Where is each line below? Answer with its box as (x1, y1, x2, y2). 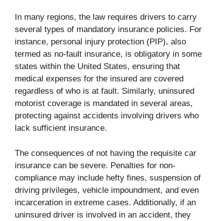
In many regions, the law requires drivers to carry (15, 12, 197, 22)
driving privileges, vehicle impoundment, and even (15, 185, 199, 195)
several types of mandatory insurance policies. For (15, 25, 202, 35)
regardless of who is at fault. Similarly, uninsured (15, 86, 194, 96)
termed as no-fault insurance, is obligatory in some (15, 49, 202, 59)
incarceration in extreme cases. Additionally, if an (15, 197, 196, 207)
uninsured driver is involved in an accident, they (15, 210, 191, 220)
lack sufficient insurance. (15, 123, 107, 133)
